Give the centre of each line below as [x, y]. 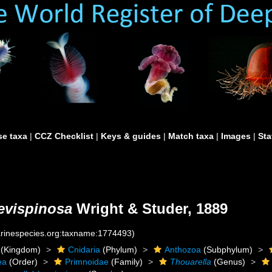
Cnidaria [84, 250]
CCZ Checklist [64, 136]
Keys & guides [131, 136]
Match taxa [191, 136]
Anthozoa [183, 250]
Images [236, 136]
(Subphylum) [227, 250]
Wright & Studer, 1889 [150, 209]
